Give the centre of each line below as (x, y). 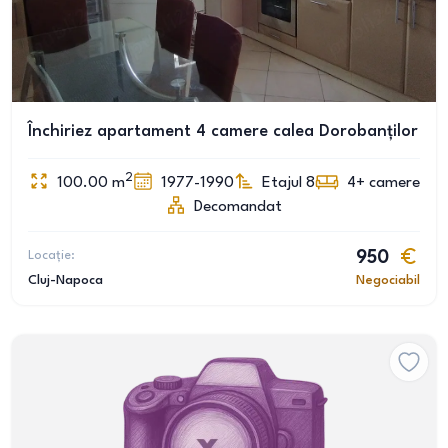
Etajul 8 (288, 183)
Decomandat (238, 207)
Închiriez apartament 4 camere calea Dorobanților (223, 131)
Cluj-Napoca (65, 280)
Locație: (51, 255)
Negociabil (388, 280)
